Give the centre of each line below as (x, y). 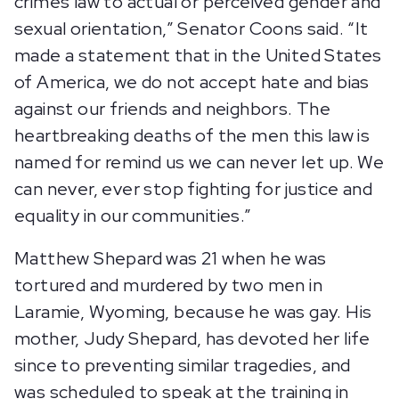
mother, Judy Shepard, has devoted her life (192, 338)
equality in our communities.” (133, 216)
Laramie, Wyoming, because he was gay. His (193, 312)
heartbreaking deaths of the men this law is (192, 135)
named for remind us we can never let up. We (199, 162)
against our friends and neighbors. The (173, 109)
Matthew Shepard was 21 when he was (171, 258)
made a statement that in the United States (198, 55)
